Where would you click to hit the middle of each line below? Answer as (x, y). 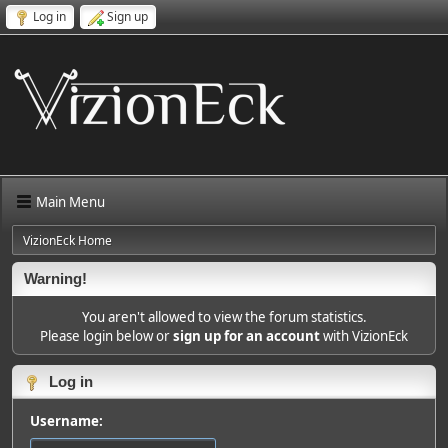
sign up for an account (246, 336)
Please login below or (106, 336)
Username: (66, 421)
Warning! (55, 279)
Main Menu (70, 201)
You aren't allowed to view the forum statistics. (224, 317)
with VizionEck (364, 336)
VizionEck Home (67, 240)
